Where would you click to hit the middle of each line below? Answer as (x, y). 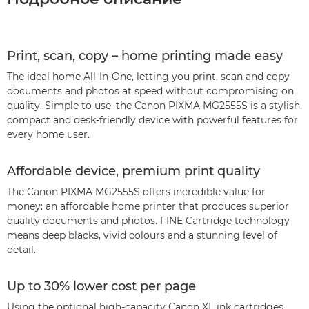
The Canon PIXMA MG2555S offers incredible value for (136, 191)
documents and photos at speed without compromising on (150, 91)
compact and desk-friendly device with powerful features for (152, 120)
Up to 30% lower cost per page (101, 286)
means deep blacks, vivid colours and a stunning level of (142, 235)
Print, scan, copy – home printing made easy (145, 56)
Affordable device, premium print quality (133, 171)
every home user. (48, 134)
